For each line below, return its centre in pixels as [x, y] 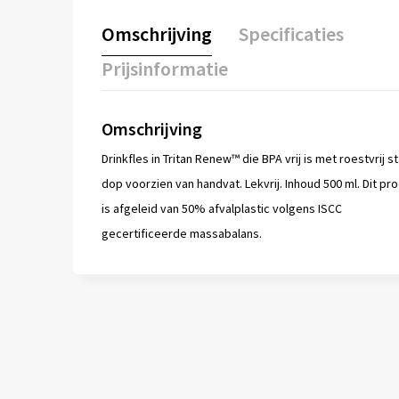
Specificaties [291, 34]
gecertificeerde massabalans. [181, 234]
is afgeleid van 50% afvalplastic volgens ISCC [221, 209]
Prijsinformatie [164, 69]
